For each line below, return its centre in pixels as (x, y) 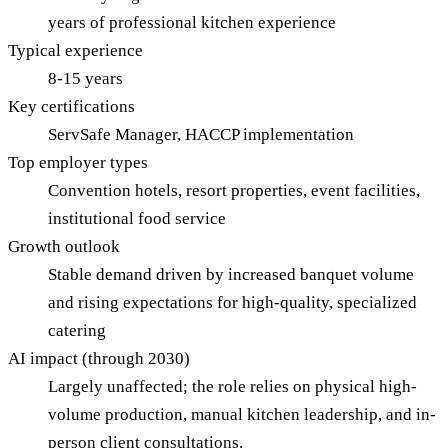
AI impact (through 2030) (99, 359)
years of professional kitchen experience (192, 23)
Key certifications (71, 107)
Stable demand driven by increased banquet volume (231, 275)
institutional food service (137, 219)
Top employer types (78, 163)
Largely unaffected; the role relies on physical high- (232, 387)
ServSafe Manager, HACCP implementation (201, 135)
